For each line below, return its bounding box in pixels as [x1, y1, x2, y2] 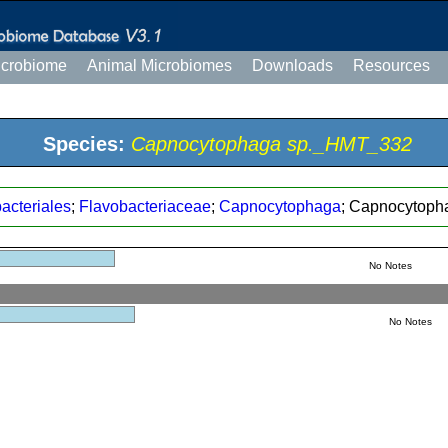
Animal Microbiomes [87, 57, 232, 74]
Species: [42, 133, 125, 155]
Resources [353, 57, 430, 74]
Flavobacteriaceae [79, 198, 211, 215]
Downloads [252, 57, 333, 74]
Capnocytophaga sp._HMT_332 [130, 133, 412, 155]
